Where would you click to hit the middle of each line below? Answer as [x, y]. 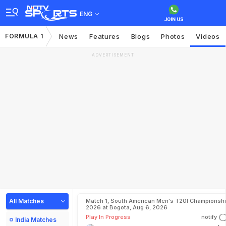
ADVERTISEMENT [113, 55]
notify [209, 217]
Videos [208, 36]
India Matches [36, 220]
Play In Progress [108, 217]
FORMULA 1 [24, 36]
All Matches [26, 201]
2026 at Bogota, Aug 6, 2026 [127, 207]
